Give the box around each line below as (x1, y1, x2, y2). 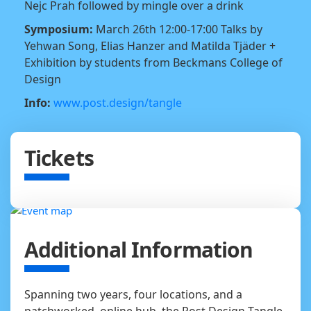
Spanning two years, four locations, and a (24, 286, 242, 302)
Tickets (24, 143, 94, 172)
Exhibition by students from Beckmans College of (24, 54, 283, 70)
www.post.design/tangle (53, 94, 182, 110)
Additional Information (24, 235, 253, 264)
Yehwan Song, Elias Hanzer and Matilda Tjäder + (24, 37, 276, 53)
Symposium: (24, 21, 93, 37)
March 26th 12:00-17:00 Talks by (93, 21, 262, 37)
